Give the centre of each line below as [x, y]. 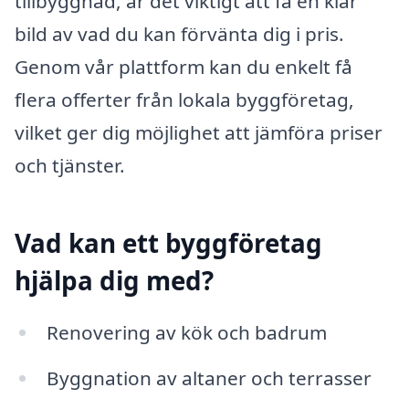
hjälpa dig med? [114, 280]
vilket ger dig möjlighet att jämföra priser [199, 133]
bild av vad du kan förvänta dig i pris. [179, 34]
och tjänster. [70, 166]
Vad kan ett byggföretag [168, 242]
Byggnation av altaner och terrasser [209, 378]
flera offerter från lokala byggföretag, [184, 100]
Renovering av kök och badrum [186, 332]
